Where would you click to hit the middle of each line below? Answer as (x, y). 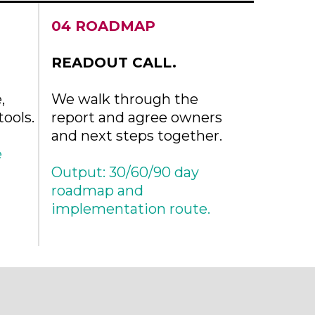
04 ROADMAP (103, 26)
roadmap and (97, 191)
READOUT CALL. (114, 63)
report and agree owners (137, 117)
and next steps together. (137, 136)
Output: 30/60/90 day (125, 172)
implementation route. (131, 209)
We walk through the (125, 99)
